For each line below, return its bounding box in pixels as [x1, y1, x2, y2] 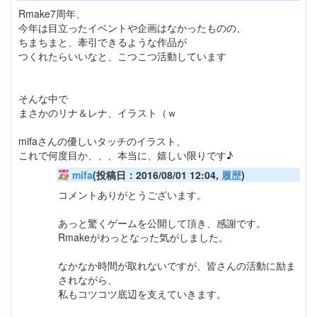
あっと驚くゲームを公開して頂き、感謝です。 [58, 216, 266, 231]
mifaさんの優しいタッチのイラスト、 [18, 134, 186, 149]
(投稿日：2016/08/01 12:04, [93, 168, 221, 183]
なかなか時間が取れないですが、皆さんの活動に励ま [58, 258, 296, 273]
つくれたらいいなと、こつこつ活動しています [18, 49, 226, 64]
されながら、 [58, 272, 117, 287]
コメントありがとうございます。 [58, 188, 207, 202]
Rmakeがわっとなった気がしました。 [58, 230, 229, 245]
